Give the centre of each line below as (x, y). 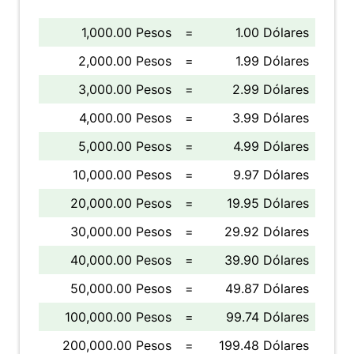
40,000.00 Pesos (121, 260)
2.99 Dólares (271, 89)
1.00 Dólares (272, 32)
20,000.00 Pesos (121, 203)
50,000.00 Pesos (121, 288)
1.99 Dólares (272, 61)
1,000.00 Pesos (126, 32)
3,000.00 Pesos (125, 89)
